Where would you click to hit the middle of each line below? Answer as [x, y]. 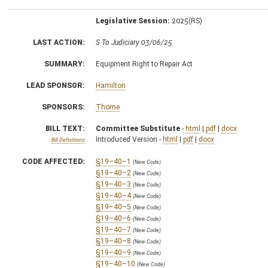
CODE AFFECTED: [54, 161]
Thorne [108, 107]
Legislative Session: [133, 21]
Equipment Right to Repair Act [144, 64]
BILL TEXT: [65, 128]
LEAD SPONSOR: [56, 85]
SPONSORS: [63, 107]
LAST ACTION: [59, 42]
